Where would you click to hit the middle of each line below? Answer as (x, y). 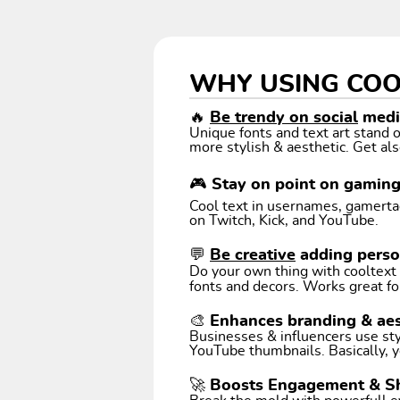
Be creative (253, 256)
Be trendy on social (284, 118)
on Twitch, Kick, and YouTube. (284, 221)
